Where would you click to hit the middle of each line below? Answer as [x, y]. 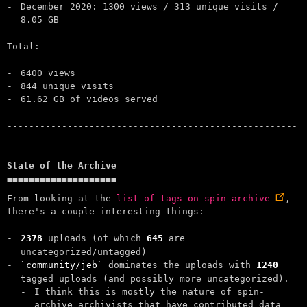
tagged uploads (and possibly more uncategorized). [155, 278]
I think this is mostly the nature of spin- [149, 291]
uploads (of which [95, 238]
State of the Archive [62, 165]
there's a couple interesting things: [106, 211]
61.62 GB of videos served [89, 99]
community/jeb [62, 265]
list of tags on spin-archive [193, 198]
